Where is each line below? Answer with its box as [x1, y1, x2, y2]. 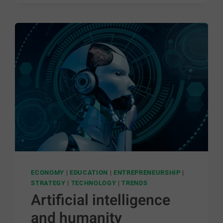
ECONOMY [31, 169, 64, 177]
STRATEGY [31, 179, 66, 187]
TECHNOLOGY [71, 179, 116, 187]
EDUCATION [69, 169, 108, 177]
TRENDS [121, 179, 148, 187]
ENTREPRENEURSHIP [113, 169, 181, 177]
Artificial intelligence [31, 190, 171, 212]
